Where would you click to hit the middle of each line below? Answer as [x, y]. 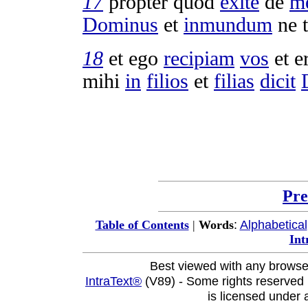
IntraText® [113, 281]
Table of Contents [142, 225]
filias [234, 81]
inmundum [228, 24]
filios [167, 81]
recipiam [199, 58]
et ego [133, 58]
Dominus [120, 24]
